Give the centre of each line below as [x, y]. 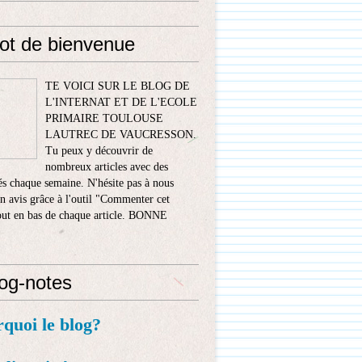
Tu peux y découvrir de [99, 151]
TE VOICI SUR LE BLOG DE [118, 86]
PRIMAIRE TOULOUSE [104, 118]
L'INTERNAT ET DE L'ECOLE [121, 102]
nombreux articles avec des [107, 167]
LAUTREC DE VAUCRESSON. [121, 135]
